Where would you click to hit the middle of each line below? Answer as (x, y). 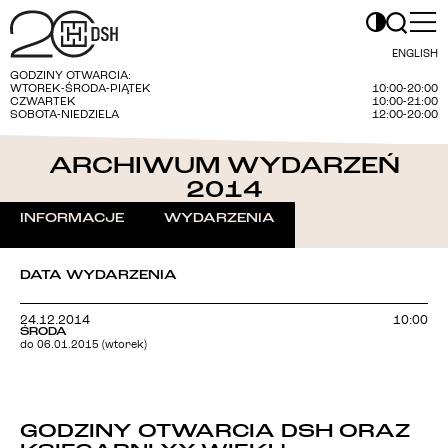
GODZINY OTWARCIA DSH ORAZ (215, 430)
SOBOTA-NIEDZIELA (68, 115)
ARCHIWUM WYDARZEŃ (224, 165)
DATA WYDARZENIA (98, 275)
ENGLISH (415, 54)
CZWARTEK (43, 102)
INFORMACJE (72, 218)
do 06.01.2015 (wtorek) (83, 345)
